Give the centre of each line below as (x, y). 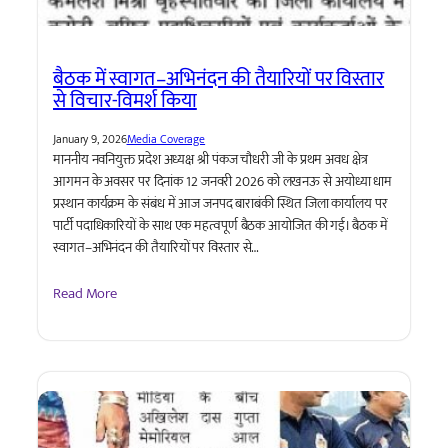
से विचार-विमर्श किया (125, 101)
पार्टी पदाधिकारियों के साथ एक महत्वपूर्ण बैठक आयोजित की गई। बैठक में (220, 226)
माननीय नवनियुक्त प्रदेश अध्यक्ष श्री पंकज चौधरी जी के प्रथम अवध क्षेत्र (210, 160)
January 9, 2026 (90, 139)
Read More (85, 293)
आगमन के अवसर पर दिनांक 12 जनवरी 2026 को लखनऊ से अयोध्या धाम (223, 182)
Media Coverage (166, 139)
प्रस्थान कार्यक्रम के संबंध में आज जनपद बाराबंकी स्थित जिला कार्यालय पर (220, 204)
